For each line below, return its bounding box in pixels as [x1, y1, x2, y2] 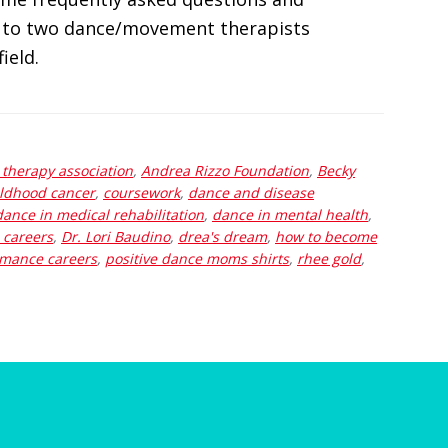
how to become [275, 227, 377, 246]
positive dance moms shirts [105, 249, 289, 268]
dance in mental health [212, 205, 368, 224]
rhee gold [297, 249, 361, 268]
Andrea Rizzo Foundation [141, 161, 309, 180]
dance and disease [188, 183, 314, 202]
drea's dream [178, 227, 267, 246]
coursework [103, 183, 180, 202]
